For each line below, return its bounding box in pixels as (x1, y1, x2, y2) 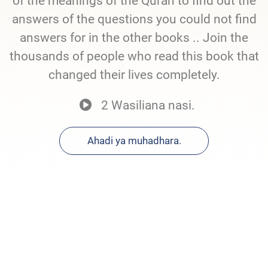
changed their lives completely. (48, 68, 220, 82)
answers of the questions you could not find (11, 12, 257, 26)
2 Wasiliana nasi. (98, 98, 195, 112)
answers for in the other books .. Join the (20, 31, 248, 45)
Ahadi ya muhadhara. (87, 135, 181, 147)
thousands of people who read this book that (9, 49, 259, 63)
